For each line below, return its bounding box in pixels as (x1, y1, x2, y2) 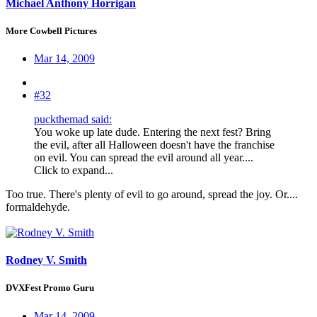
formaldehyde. (6, 201, 73, 213)
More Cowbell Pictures (6, 25, 97, 36)
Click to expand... (34, 164, 113, 176)
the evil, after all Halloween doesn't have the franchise (34, 139, 275, 151)
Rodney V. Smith (6, 254, 87, 267)
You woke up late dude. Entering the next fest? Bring (34, 126, 271, 138)
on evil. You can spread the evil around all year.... (34, 151, 253, 163)
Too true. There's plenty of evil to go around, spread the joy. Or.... (6, 188, 298, 200)
